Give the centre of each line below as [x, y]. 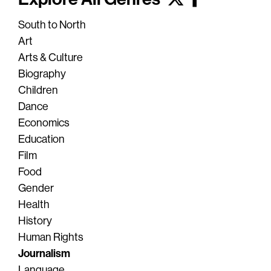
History [35, 221]
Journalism [44, 253]
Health [34, 204]
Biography [42, 74]
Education [41, 139]
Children [38, 90]
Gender [36, 188]
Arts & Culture [51, 57]
